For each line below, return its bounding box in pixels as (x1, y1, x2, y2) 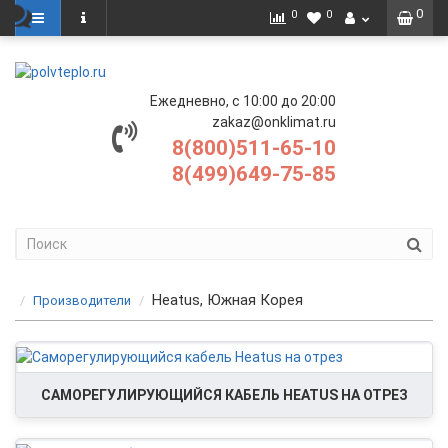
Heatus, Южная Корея (152, 291, 303, 309)
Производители (33, 293, 131, 308)
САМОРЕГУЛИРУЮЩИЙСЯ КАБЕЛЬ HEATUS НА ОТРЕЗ (40, 387, 408, 403)
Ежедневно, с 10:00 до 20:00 (150, 93, 336, 109)
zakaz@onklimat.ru (212, 114, 336, 130)
